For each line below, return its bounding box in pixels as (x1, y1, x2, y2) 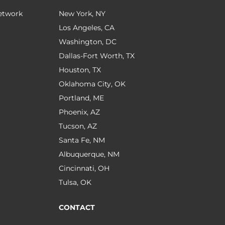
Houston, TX (59, 65, 101, 74)
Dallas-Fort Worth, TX (59, 51, 135, 60)
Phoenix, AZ (59, 107, 100, 117)
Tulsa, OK (59, 178, 92, 187)
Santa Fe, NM (59, 136, 105, 145)
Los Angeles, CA (59, 23, 115, 32)
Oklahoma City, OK (59, 79, 126, 88)
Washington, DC (59, 37, 117, 46)
